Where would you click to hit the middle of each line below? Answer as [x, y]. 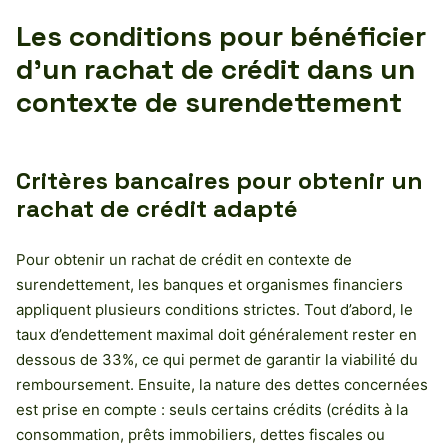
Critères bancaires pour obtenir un [219, 180]
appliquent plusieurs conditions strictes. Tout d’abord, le [214, 309]
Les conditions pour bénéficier [221, 35]
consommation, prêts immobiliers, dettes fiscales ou [200, 434]
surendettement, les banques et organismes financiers [209, 284]
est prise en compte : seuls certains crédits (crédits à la [212, 409]
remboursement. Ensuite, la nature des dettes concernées [222, 384]
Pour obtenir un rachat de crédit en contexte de [184, 259]
